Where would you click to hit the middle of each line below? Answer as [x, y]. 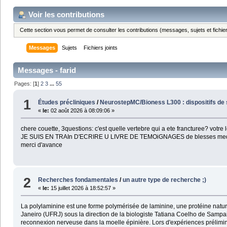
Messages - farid [47, 70]
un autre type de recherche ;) [165, 180]
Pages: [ [25, 84]
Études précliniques [68, 102]
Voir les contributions [66, 14]
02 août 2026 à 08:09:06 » [82, 110]
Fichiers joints [101, 48]
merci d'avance [41, 145]
